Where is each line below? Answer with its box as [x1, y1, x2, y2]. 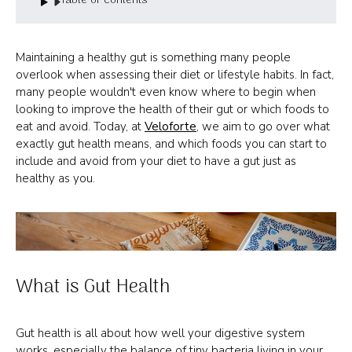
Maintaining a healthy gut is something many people [16, 49, 291, 65]
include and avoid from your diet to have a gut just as [16, 152, 296, 169]
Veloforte [145, 118, 196, 134]
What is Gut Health [16, 272, 170, 303]
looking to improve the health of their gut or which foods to [16, 101, 329, 117]
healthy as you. [16, 170, 95, 186]
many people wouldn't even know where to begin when [16, 83, 316, 100]
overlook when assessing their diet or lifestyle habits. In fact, [16, 66, 334, 82]
